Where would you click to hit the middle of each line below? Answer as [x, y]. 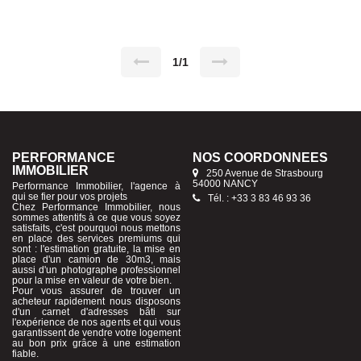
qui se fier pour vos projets [70, 197]
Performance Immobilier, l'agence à [96, 187]
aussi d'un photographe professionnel [96, 270]
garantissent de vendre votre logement [96, 333]
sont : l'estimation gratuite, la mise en [96, 249]
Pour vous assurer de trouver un [96, 291]
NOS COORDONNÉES [260, 158]
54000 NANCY [225, 184]
